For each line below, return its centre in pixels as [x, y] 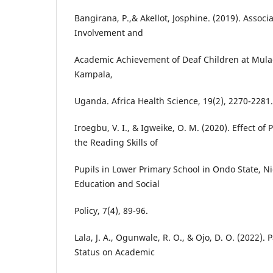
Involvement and [109, 32]
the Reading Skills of [116, 142]
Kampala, [94, 74]
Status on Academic [115, 252]
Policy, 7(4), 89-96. [111, 211]
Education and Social [117, 184]
